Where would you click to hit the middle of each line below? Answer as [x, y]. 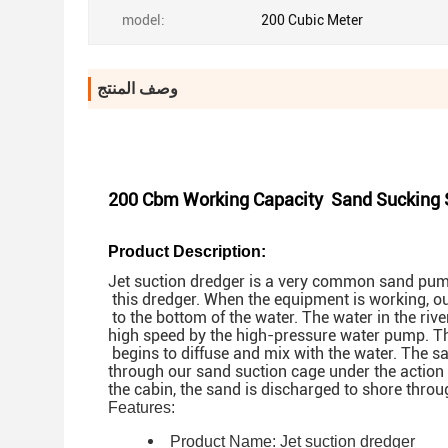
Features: [141, 407]
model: [143, 20]
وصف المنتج [137, 88]
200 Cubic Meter [312, 20]
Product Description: [189, 251]
